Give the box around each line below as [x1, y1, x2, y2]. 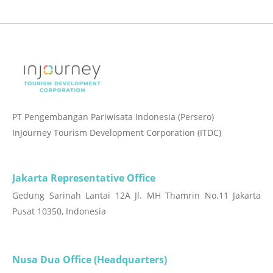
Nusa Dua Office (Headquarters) [12, 252, 167, 266]
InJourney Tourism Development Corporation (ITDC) [12, 126, 221, 138]
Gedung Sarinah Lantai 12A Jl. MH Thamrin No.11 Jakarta [12, 189, 261, 201]
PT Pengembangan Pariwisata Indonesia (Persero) [12, 110, 214, 122]
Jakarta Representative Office [12, 171, 155, 185]
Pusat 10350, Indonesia [12, 205, 106, 217]
